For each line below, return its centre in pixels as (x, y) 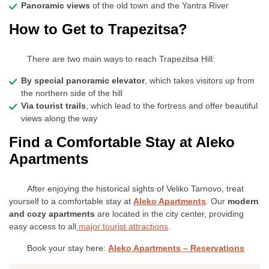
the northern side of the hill (72, 93)
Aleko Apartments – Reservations (176, 248)
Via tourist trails (53, 106)
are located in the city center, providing (169, 214)
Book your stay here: (68, 248)
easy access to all (43, 226)
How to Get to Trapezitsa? (98, 29)
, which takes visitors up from (200, 80)
